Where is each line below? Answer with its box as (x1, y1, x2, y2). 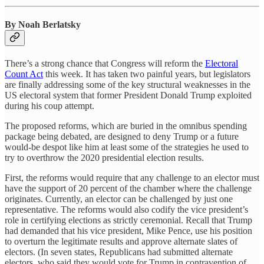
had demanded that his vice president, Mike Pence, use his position (5, 226, 252, 236)
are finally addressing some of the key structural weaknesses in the (5, 80, 250, 90)
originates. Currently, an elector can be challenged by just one (5, 194, 233, 204)
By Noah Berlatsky (5, 19, 81, 29)
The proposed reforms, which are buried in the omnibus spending (5, 121, 247, 131)
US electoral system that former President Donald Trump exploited (5, 90, 252, 101)
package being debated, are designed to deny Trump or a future (5, 131, 239, 142)
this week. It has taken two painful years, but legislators (43, 69, 250, 80)
